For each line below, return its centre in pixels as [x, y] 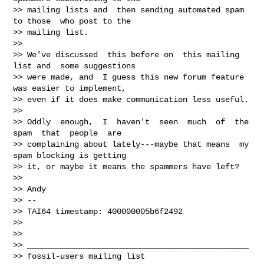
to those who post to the [72, 21]
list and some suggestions [75, 66]
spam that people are [67, 133]
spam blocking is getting [70, 155]
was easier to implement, [70, 88]
